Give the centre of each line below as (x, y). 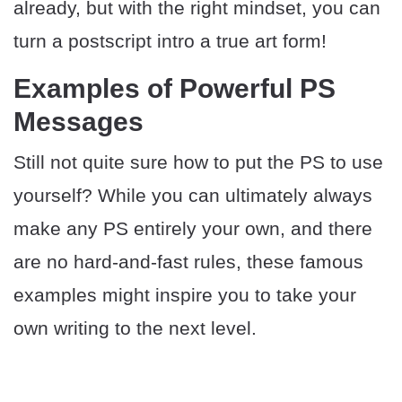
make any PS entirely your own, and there (193, 229)
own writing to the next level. (135, 328)
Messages (79, 122)
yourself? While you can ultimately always (193, 196)
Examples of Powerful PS (175, 89)
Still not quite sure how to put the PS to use (198, 162)
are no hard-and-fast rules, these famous (188, 262)
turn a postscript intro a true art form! (170, 41)
